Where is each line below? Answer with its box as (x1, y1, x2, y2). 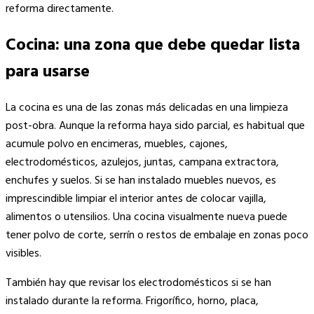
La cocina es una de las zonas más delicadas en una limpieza (6, 99, 288, 118)
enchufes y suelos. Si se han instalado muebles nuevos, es (6, 172, 276, 191)
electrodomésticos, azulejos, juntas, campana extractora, (6, 153, 279, 172)
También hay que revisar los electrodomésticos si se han (6, 274, 271, 293)
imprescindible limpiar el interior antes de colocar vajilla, (6, 190, 266, 209)
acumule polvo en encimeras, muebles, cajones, (6, 135, 228, 154)
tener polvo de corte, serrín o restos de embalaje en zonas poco (6, 226, 308, 245)
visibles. (6, 245, 41, 264)
